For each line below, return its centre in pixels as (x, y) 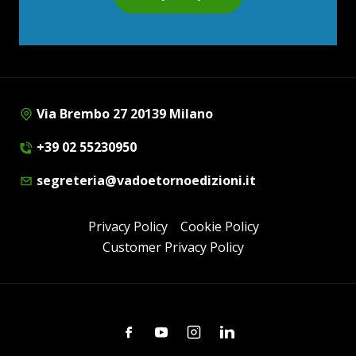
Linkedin (245, 330)
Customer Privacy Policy (173, 247)
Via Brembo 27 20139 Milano (123, 113)
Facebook (149, 330)
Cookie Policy (219, 226)
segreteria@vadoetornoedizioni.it (145, 180)
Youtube (179, 330)
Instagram (217, 330)
